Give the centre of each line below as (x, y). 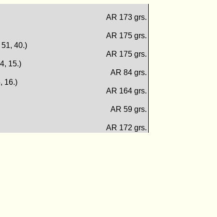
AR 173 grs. (126, 17)
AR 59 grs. (128, 109)
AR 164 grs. (126, 91)
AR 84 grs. (128, 73)
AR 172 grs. (126, 128)
